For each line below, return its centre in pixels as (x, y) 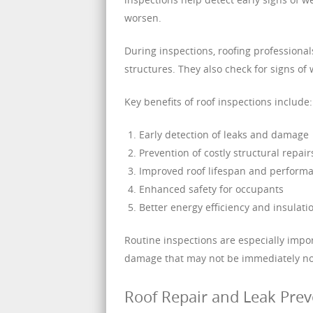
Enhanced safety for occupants (211, 189)
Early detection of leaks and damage (224, 134)
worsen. (143, 17)
